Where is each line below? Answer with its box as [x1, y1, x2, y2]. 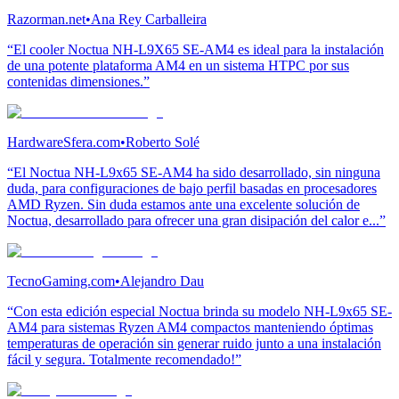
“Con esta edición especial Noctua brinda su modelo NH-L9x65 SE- [7, 303, 392, 319]
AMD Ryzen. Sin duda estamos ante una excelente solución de [7, 196, 360, 212]
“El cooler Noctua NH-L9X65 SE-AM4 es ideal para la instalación [7, 41, 384, 57]
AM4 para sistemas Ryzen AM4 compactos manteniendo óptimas [7, 319, 373, 335]
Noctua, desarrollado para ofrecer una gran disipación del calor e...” [7, 212, 386, 228]
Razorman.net [7, 11, 85, 27]
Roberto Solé [126, 134, 199, 150]
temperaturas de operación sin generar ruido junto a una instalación [7, 335, 381, 351]
